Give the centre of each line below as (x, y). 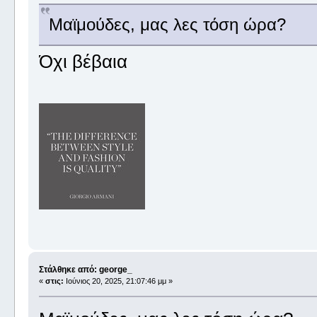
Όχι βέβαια (83, 62)
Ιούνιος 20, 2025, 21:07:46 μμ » (118, 281)
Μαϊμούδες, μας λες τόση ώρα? (167, 25)
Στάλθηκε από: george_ (85, 269)
